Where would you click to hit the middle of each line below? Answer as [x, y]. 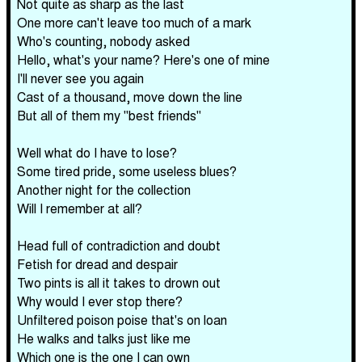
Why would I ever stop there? [100, 301]
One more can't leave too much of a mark [134, 22]
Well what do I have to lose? [97, 152]
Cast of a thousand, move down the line [130, 97]
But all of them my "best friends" [109, 115]
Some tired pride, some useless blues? [127, 171]
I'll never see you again [80, 78]
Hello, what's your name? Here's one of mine [143, 59]
